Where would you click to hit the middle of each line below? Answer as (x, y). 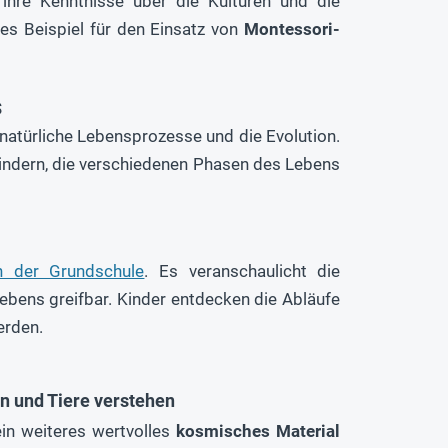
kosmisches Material (258, 430)
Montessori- (292, 29)
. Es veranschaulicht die (242, 271)
